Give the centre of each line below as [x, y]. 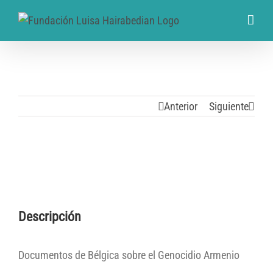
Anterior [181, 106]
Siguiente [229, 106]
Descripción [50, 217]
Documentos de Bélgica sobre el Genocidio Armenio [129, 255]
